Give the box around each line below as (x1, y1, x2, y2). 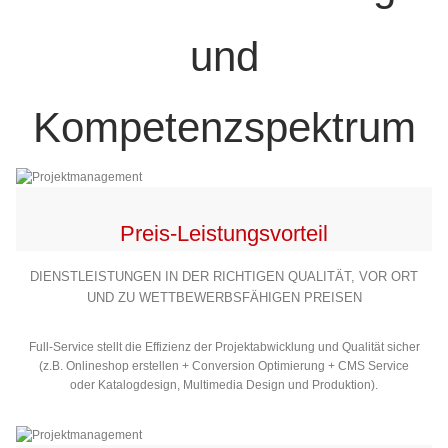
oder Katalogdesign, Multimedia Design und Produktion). (70, 378, 378, 393)
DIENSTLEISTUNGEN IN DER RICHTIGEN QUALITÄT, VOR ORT (30, 269, 418, 285)
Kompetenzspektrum (32, 103, 416, 151)
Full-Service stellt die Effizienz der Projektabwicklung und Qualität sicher (28, 340, 420, 355)
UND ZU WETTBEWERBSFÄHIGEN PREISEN (86, 290, 362, 306)
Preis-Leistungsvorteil (120, 221, 328, 247)
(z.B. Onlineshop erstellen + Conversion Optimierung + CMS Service (39, 359, 409, 374)
